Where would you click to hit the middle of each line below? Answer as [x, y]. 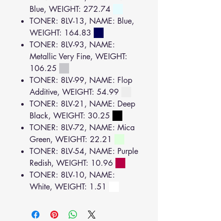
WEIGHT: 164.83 [62, 33]
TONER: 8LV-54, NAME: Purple [84, 151]
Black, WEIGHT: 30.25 [71, 116]
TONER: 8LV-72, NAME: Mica [82, 128]
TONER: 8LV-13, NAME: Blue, [82, 21]
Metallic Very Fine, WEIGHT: [78, 56]
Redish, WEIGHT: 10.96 [73, 163]
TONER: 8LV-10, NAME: [72, 175]
